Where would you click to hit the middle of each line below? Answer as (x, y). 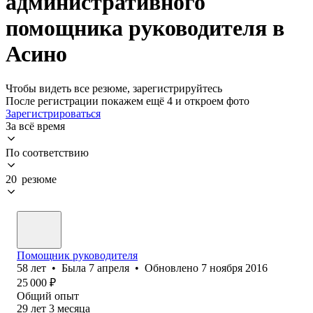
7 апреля (109, 268)
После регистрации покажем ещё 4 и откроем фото (128, 101)
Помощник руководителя (77, 255)
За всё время (35, 126)
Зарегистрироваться (53, 113)
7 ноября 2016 (234, 268)
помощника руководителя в (145, 28)
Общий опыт (48, 296)
